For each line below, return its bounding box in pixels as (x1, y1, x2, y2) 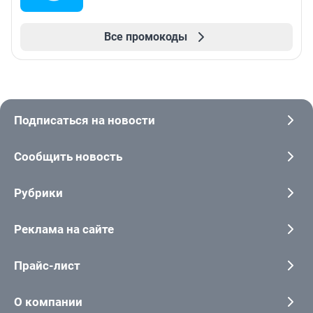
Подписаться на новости (14, 112, 155, 127)
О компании (14, 294, 82, 309)
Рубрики (14, 185, 63, 200)
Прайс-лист (14, 258, 80, 272)
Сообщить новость (14, 149, 122, 163)
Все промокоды (103, 29, 187, 43)
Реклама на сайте (14, 221, 114, 236)
